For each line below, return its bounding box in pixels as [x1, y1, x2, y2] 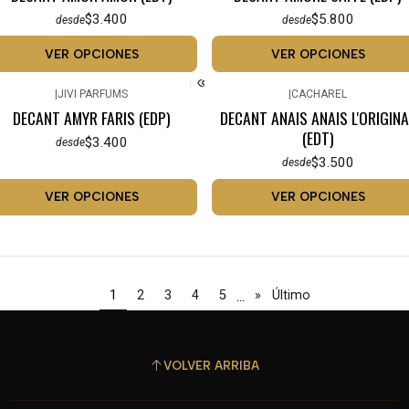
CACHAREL [291, 88, 347, 101]
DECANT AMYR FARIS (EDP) [12, 105, 171, 130]
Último [271, 288, 310, 304]
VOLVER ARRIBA [163, 358, 259, 373]
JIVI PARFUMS [58, 88, 128, 101]
